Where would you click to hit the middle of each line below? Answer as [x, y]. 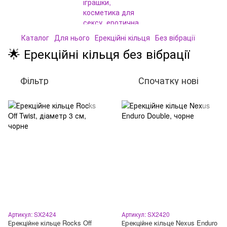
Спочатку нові [168, 80]
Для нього [72, 37]
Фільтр [34, 80]
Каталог [35, 37]
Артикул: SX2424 [32, 214]
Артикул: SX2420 [146, 214]
